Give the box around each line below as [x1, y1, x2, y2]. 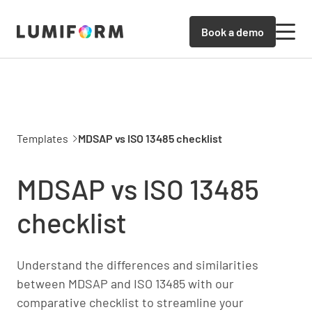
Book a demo [201, 24, 264, 38]
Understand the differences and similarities [17, 256, 258, 272]
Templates [17, 131, 68, 145]
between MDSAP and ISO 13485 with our [17, 275, 234, 291]
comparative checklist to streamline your [17, 294, 244, 310]
